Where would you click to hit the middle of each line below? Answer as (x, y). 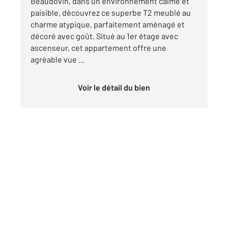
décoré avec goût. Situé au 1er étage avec (104, 36)
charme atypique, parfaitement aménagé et (108, 24)
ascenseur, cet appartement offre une (98, 48)
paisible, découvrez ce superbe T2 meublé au (111, 13)
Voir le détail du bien (116, 88)
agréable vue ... (58, 60)
